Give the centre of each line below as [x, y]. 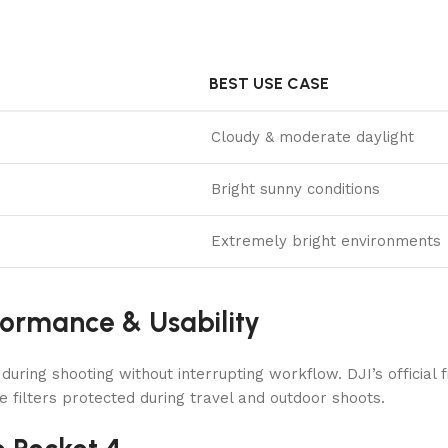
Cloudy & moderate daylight [312, 136]
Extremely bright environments [326, 240]
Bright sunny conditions [295, 188]
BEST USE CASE [269, 83]
